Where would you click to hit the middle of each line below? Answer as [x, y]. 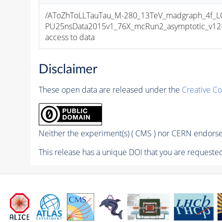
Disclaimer [68, 70]
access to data [70, 37]
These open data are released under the [110, 90]
